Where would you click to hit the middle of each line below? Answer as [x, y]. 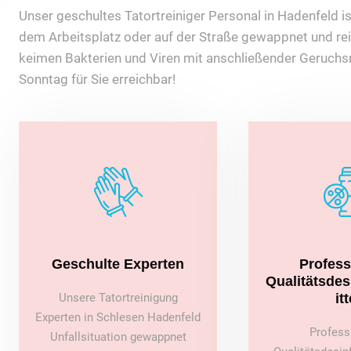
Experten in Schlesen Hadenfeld [118, 318]
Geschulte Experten [118, 264]
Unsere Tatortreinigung [118, 298]
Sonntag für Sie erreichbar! [97, 80]
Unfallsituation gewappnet [118, 337]
